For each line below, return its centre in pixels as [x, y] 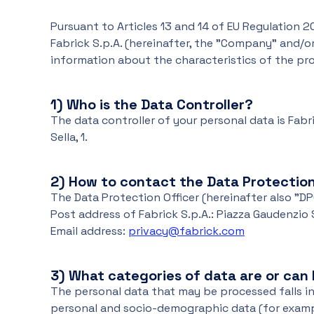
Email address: [89, 231]
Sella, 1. [69, 137]
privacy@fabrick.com [186, 231]
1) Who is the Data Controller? [152, 104]
